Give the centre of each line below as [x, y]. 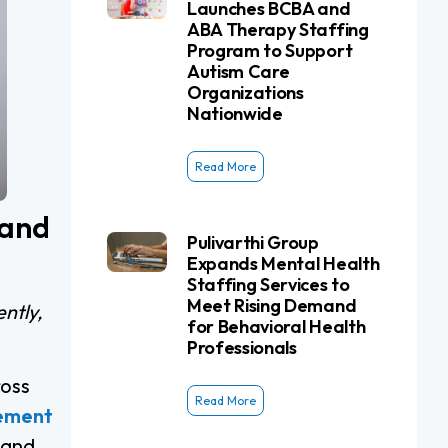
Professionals [241, 347]
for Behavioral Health [276, 326]
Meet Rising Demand [271, 305]
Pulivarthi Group [252, 242]
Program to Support [269, 50]
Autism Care [238, 71]
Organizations [245, 92]
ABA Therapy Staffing [277, 29]
